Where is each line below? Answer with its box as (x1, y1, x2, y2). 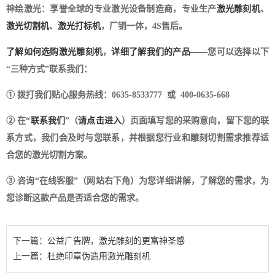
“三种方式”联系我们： (6, 64, 92, 74)
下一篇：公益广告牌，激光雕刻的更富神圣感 (13, 236, 185, 246)
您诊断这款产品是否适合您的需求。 (6, 193, 144, 203)
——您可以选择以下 (190, 47, 269, 56)
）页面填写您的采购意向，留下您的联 (121, 115, 269, 125)
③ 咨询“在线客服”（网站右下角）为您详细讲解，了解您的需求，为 (6, 176, 269, 185)
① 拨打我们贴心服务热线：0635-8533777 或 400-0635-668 (6, 90, 230, 99)
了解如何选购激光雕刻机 (6, 47, 103, 56)
